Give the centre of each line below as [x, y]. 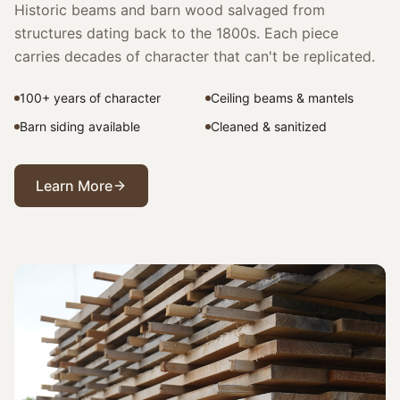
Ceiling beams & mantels [282, 98]
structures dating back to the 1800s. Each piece [176, 33]
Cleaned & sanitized [269, 127]
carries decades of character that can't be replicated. [195, 57]
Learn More [74, 186]
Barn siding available [80, 127]
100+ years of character [90, 98]
